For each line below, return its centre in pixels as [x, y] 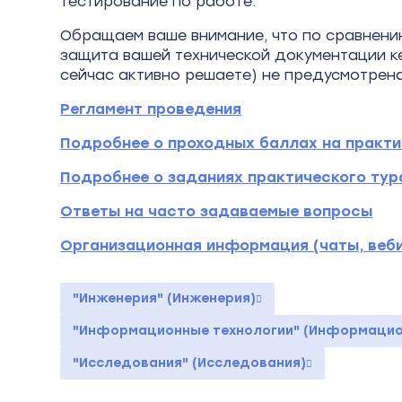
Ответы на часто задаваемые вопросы [217, 211]
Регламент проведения [151, 109]
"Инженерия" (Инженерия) [165, 298]
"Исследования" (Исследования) [190, 363]
